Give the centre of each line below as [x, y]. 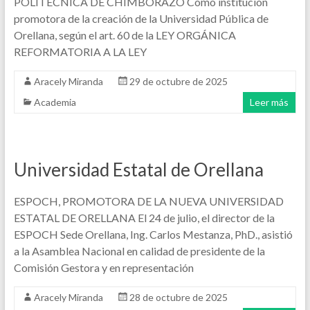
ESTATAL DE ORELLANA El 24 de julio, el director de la [144, 218]
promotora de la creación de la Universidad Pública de [141, 18]
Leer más [270, 102]
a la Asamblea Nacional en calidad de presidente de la [139, 251]
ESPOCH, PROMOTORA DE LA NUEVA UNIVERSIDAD [148, 201]
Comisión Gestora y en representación [103, 267]
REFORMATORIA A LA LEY [80, 52]
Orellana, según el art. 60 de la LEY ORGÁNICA [125, 35]
